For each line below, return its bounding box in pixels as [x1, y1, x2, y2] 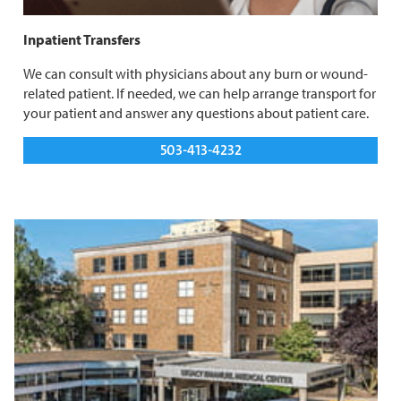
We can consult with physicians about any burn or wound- [23, 64, 368, 83]
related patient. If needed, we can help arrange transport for [23, 84, 376, 103]
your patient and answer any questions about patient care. [23, 104, 369, 123]
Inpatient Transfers [23, 30, 143, 49]
